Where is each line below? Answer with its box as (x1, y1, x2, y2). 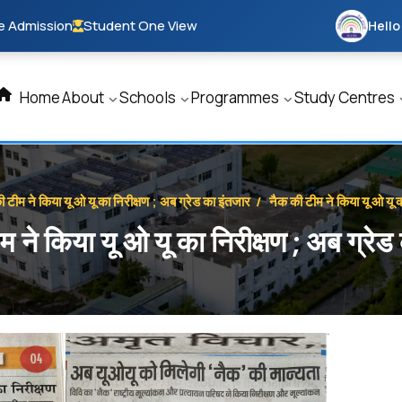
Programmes (191, 87, 282, 108)
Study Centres (294, 87, 398, 108)
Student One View (83, 16, 197, 35)
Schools (119, 87, 179, 108)
